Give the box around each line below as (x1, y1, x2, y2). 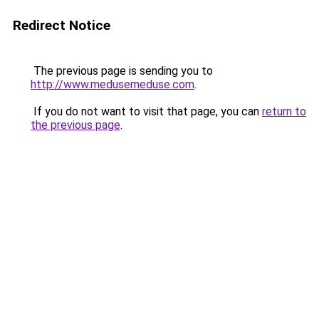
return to (262, 105, 306, 118)
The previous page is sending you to (31, 64, 213, 78)
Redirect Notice (13, 17, 110, 33)
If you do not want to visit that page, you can (31, 105, 262, 118)
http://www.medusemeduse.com (31, 78, 194, 91)
